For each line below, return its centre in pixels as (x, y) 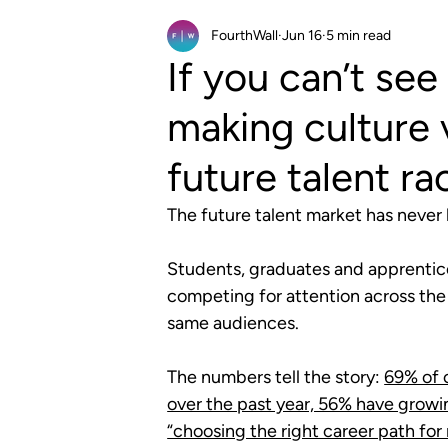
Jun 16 (302, 36)
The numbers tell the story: (276, 376)
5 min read (359, 36)
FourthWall (245, 36)
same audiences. (235, 322)
